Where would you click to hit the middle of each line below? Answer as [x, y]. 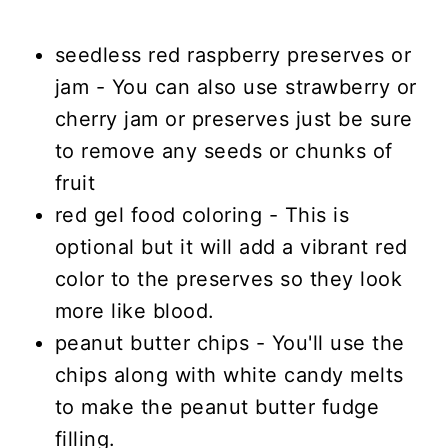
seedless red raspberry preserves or [233, 54]
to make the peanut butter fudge [217, 406]
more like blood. [134, 310]
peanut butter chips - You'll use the [229, 342]
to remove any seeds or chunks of [223, 150]
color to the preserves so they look [228, 278]
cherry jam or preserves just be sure [233, 118]
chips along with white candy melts [229, 374]
